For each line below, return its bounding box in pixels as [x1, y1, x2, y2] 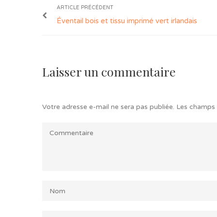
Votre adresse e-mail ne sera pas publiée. [42, 103, 174, 111]
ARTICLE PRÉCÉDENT [57, 4, 113, 11]
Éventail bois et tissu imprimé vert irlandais [57, 16, 197, 26]
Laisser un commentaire [42, 63, 176, 80]
